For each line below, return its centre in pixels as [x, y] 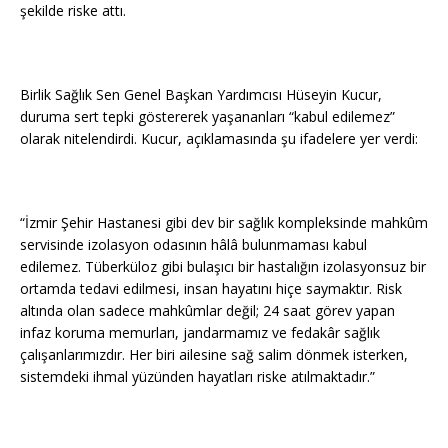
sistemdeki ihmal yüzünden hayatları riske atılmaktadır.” [197, 376]
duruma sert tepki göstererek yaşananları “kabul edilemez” [207, 116]
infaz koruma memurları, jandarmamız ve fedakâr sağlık [200, 332]
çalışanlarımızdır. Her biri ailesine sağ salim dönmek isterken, [214, 354]
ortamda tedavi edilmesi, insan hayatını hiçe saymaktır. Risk [211, 288]
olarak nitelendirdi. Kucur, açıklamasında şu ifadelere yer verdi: [219, 138]
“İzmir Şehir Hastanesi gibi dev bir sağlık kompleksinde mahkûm [224, 222]
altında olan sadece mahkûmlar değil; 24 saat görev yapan [207, 310]
